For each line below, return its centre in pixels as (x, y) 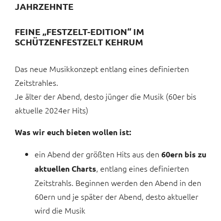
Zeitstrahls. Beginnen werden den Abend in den (118, 183)
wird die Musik (60, 210)
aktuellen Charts (65, 169)
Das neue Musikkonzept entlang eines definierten (102, 69)
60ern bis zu (184, 154)
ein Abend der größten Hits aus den (98, 154)
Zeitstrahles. (37, 83)
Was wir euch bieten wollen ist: (73, 132)
